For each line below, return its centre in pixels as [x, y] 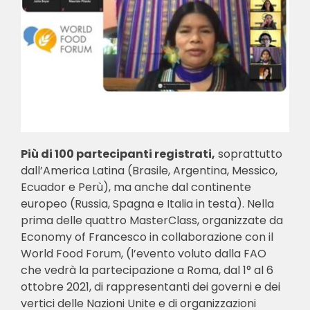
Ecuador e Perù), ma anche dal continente [136, 187]
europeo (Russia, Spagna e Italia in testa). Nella [147, 203]
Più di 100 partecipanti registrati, [118, 154]
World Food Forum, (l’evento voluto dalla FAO [143, 253]
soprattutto [248, 154]
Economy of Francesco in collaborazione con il [147, 237]
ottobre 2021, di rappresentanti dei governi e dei [150, 286]
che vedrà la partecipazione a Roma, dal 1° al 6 [147, 270]
